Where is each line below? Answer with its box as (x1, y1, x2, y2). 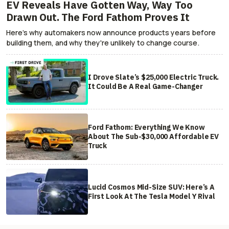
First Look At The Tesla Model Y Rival (87, 191, 215, 201)
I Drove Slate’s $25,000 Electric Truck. (87, 73, 219, 82)
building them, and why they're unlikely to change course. (6, 38, 199, 48)
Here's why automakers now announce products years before (6, 28, 216, 38)
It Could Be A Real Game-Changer (87, 82, 203, 91)
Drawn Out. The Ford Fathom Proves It (6, 10, 190, 25)
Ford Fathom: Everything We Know (87, 123, 205, 132)
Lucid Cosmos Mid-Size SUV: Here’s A (87, 182, 215, 192)
